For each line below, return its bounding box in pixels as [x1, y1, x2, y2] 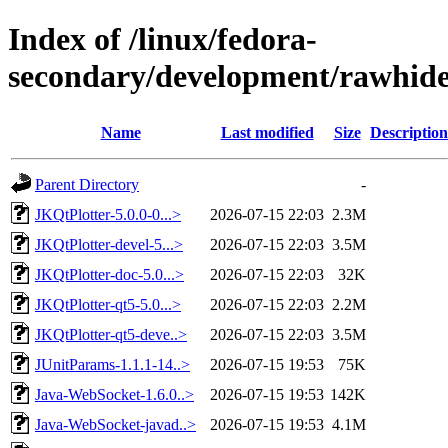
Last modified [220, 123, 314, 141]
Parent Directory [35, 175, 139, 193]
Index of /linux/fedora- [8, 21, 317, 58]
